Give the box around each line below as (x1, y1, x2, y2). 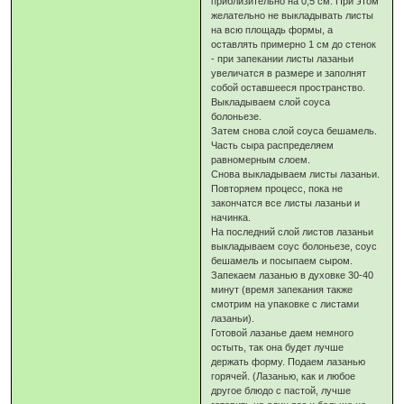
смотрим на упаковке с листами (211, 298, 360, 309)
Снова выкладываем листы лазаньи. (211, 168, 381, 179)
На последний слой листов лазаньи (211, 225, 374, 237)
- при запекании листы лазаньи (211, 52, 354, 64)
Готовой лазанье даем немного (211, 326, 354, 338)
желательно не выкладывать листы (211, 9, 374, 21)
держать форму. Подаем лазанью (211, 355, 366, 367)
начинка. (211, 211, 252, 223)
